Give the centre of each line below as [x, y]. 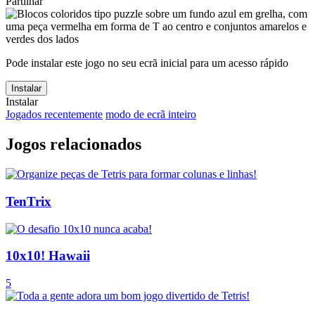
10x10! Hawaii [48, 256]
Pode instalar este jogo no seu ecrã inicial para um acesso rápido [147, 63]
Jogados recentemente [54, 115]
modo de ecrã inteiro [151, 115]
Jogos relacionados [73, 144]
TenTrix [28, 201]
